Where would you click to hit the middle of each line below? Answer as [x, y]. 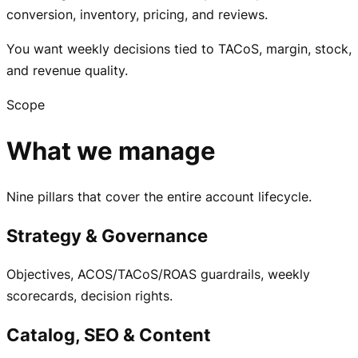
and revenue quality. [67, 71]
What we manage [111, 151]
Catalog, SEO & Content [109, 334]
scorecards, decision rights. [89, 296]
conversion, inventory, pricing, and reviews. [137, 15]
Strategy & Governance [107, 235]
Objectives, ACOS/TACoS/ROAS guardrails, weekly [158, 274]
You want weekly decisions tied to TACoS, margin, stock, [179, 49]
